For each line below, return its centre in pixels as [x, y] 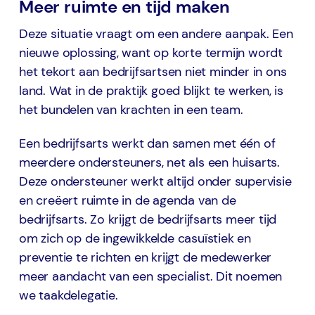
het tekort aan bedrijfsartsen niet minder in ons [153, 72]
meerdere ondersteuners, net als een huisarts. [149, 163]
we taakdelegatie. [69, 296]
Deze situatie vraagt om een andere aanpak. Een [156, 34]
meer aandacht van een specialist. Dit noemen [151, 277]
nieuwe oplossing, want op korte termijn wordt [151, 53]
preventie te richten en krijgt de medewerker [146, 258]
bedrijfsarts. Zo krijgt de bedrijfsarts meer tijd [148, 220]
